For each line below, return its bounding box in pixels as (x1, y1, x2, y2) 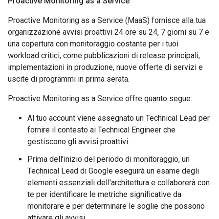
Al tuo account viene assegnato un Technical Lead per (27, 113, 210, 123)
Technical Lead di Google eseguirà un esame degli (27, 166, 199, 175)
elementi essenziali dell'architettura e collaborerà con (27, 178, 210, 187)
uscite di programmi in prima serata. (8, 74, 130, 84)
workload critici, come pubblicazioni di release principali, (8, 51, 200, 60)
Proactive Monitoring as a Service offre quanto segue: (8, 94, 192, 103)
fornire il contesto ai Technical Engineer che (27, 125, 175, 134)
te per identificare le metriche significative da (27, 190, 181, 199)
